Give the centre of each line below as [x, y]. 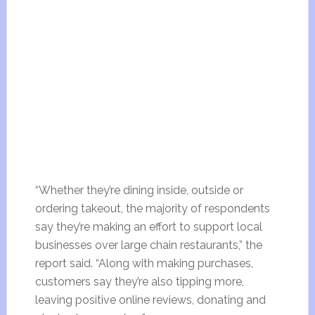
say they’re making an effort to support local [148, 227]
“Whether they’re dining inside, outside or [139, 190]
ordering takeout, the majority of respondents [152, 208]
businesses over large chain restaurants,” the [148, 245]
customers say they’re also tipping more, [139, 282]
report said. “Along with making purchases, [144, 263]
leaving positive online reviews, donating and [150, 300]
